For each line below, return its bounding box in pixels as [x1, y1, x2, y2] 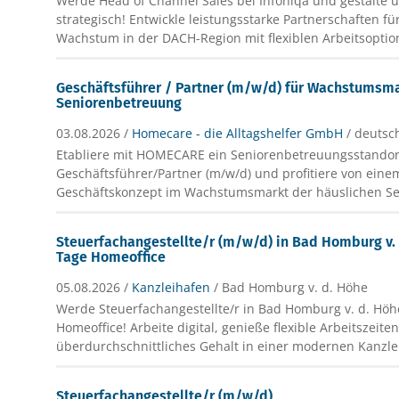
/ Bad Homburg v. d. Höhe [214, 278, 369, 296]
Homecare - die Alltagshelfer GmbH [132, 124, 344, 142]
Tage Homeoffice [56, 248, 167, 265]
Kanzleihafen [132, 278, 211, 296]
